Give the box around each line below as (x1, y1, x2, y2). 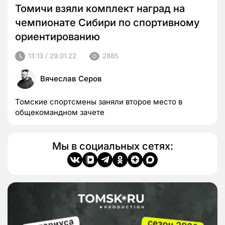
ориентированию (15, 30, 100, 43)
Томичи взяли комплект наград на (15, 2, 185, 15)
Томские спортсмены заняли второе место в (15, 96, 182, 106)
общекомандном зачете (15, 107, 104, 117)
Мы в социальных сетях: (52, 140, 173, 152)
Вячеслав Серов (40, 73, 102, 83)
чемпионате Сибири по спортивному (15, 16, 200, 29)
